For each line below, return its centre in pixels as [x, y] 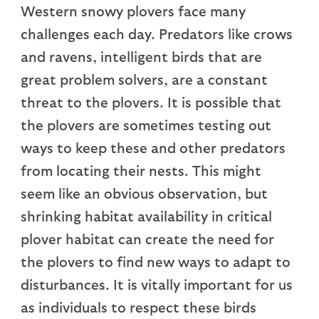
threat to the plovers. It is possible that [151, 102]
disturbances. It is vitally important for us [156, 284]
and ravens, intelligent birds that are [141, 57]
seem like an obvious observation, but [144, 193]
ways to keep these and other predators [153, 148]
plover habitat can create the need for [147, 239]
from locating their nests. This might [141, 171]
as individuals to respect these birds [138, 307]
